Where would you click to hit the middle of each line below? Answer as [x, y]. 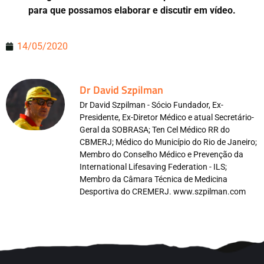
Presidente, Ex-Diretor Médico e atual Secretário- [167, 118]
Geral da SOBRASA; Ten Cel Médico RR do [155, 130]
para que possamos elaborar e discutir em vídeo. [132, 10]
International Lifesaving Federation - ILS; [153, 167]
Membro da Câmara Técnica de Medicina [154, 179]
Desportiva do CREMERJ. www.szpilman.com [163, 192]
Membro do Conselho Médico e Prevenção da [161, 155]
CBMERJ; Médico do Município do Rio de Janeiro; [168, 142]
